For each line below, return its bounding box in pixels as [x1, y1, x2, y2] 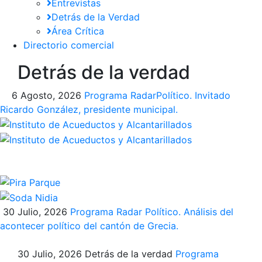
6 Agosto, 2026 [12, 89, 81, 102]
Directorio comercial [23, 39, 114, 51]
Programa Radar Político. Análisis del [70, 205, 233, 218]
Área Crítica [51, 25, 104, 37]
